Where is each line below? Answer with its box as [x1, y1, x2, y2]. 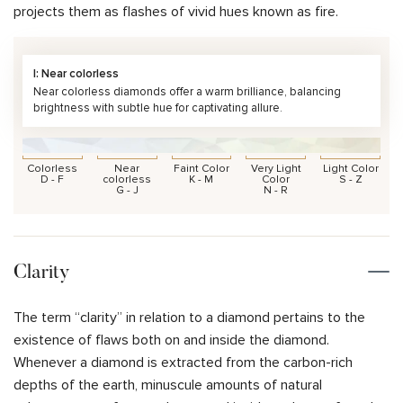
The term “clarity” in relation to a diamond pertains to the [13, 309, 365, 327]
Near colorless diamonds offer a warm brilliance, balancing [33, 84, 341, 99]
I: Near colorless [33, 66, 119, 81]
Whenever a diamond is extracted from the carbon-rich [13, 354, 353, 372]
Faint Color [173, 162, 229, 176]
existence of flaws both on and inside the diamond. [13, 331, 329, 350]
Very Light [250, 162, 301, 176]
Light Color [322, 162, 379, 176]
